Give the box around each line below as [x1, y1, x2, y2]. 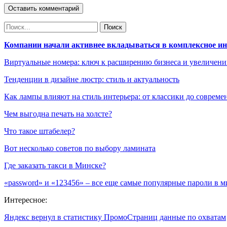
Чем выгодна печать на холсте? [4, 109, 112, 118]
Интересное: [4, 195, 47, 204]
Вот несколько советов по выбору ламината [4, 143, 156, 153]
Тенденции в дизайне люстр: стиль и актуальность [4, 74, 179, 84]
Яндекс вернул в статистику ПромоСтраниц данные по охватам [4, 212, 226, 221]
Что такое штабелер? [4, 126, 75, 135]
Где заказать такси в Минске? [4, 161, 106, 170]
